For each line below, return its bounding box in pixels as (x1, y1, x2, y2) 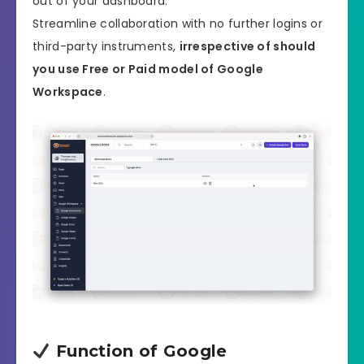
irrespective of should (179, 37, 316, 54)
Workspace (32, 83, 103, 100)
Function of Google (50, 340, 227, 361)
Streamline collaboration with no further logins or (32, 15, 323, 32)
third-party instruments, (32, 37, 180, 54)
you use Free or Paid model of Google (32, 60, 263, 77)
